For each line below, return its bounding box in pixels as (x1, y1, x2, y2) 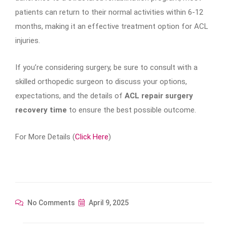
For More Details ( (15, 132, 75, 142)
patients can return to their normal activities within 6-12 (15, 8, 203, 17)
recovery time (15, 105, 67, 115)
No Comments (26, 199, 75, 207)
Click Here (75, 132, 108, 142)
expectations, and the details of (15, 91, 125, 101)
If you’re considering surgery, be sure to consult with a (15, 63, 198, 72)
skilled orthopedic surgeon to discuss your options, (15, 77, 187, 87)
